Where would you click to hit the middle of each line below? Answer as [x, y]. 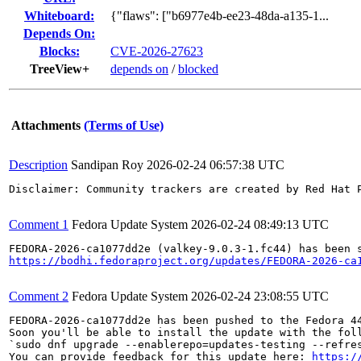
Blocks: [59, 51]
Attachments [46, 125]
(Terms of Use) [124, 125]
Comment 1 [39, 224]
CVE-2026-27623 [157, 51]
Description [38, 165]
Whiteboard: [59, 16]
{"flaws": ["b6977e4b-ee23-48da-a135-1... [220, 16]
